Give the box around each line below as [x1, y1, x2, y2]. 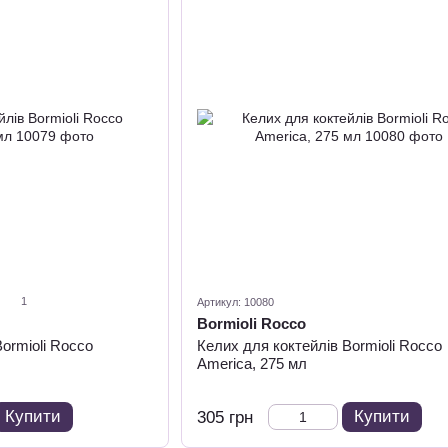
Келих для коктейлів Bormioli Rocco [196, 337, 442, 354]
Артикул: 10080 [196, 296, 274, 308]
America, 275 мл [196, 355, 307, 372]
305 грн [196, 408, 253, 427]
